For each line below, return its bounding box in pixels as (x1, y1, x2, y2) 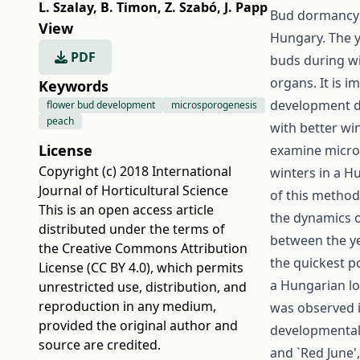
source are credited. (39, 336, 161, 354)
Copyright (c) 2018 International (39, 162, 231, 180)
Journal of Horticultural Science (39, 182, 228, 199)
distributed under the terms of (39, 220, 225, 238)
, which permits (150, 259, 243, 276)
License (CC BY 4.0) (39, 259, 150, 276)
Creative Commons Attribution (62, 239, 247, 257)
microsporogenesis (171, 98, 257, 112)
